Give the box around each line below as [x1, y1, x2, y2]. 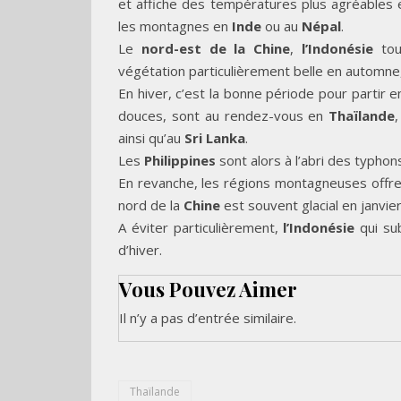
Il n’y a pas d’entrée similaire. [119, 308, 296, 327]
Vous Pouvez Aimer [119, 275, 297, 303]
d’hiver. [118, 240, 162, 259]
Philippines [144, 150, 216, 169]
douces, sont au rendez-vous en [118, 106, 329, 124]
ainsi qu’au [118, 128, 184, 147]
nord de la [118, 195, 183, 214]
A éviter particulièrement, [118, 218, 284, 236]
